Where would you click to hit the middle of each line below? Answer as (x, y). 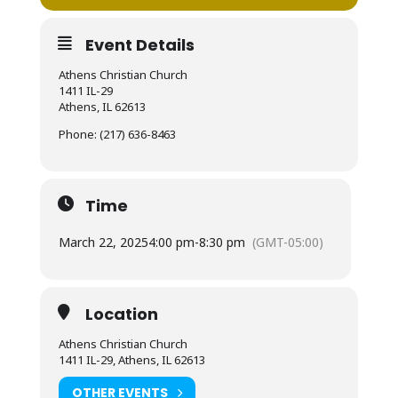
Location (121, 314)
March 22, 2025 (103, 242)
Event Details (139, 45)
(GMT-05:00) (287, 242)
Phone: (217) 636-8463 (117, 134)
